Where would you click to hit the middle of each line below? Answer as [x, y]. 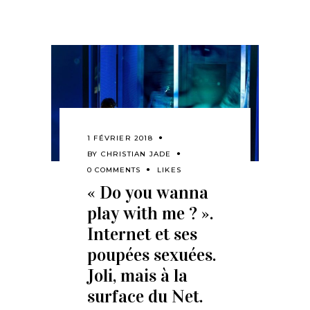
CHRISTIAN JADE [136, 154]
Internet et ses [142, 235]
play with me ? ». [150, 214]
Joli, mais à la [137, 276]
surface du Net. [145, 297]
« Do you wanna [148, 193]
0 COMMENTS [114, 170]
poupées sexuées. [152, 255]
